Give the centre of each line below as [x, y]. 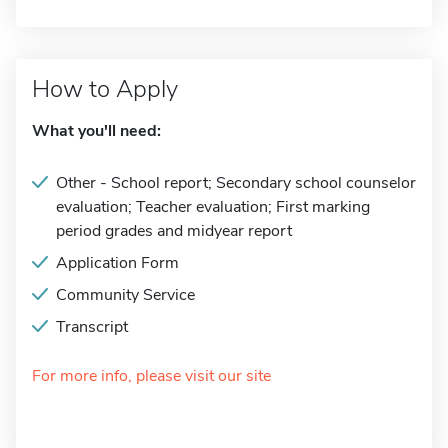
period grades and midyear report [174, 231]
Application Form [117, 263]
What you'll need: [96, 131]
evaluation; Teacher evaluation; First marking [213, 207]
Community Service [125, 295]
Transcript [92, 327]
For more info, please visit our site [151, 376]
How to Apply [105, 89]
